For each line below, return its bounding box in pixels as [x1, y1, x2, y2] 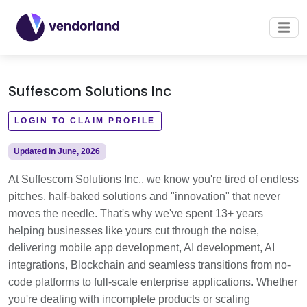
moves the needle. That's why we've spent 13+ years [8, 208, 263, 219]
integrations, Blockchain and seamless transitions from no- [8, 259, 291, 271]
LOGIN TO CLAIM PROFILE [14, 116, 156, 125]
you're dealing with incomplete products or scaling [8, 293, 250, 305]
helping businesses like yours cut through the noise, [8, 225, 259, 236]
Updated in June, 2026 [14, 147, 101, 156]
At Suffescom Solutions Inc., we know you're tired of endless [8, 173, 299, 185]
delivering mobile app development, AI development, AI [8, 242, 275, 254]
